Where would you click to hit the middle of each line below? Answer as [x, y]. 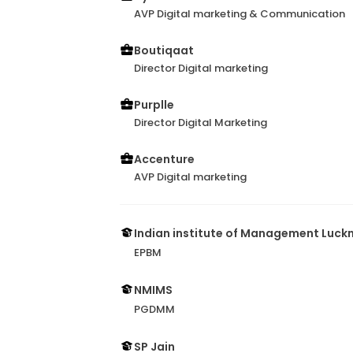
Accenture [164, 160]
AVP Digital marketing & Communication [240, 14]
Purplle [154, 105]
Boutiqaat [164, 51]
